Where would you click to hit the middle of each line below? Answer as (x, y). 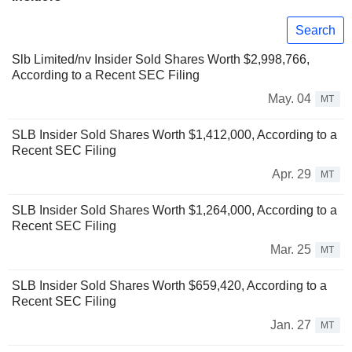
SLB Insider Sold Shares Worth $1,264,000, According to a (174, 211)
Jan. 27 (291, 325)
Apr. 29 (291, 174)
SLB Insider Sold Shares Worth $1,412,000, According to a (174, 135)
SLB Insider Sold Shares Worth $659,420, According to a (169, 286)
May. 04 (290, 99)
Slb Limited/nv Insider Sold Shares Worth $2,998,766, (161, 60)
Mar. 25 (291, 250)
